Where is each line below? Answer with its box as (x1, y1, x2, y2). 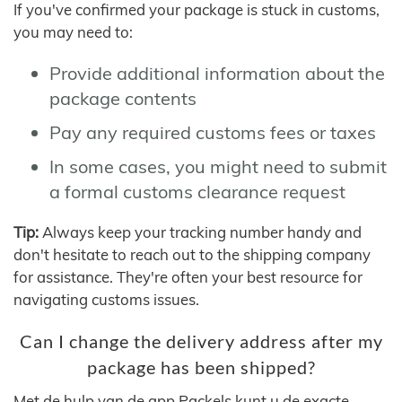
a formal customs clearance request (49, 179, 345, 203)
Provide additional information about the (49, 61, 385, 84)
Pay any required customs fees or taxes (49, 120, 376, 144)
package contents (49, 86, 197, 109)
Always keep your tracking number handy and (39, 223, 362, 241)
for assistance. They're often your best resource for (13, 267, 363, 286)
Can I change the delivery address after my (19, 331, 383, 352)
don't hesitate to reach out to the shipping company (13, 245, 371, 264)
